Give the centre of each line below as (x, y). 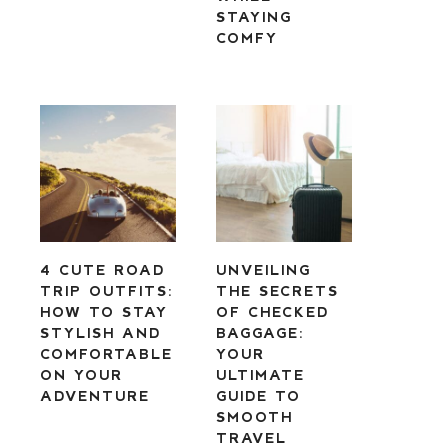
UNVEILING (263, 269)
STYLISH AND (100, 332)
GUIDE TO (258, 395)
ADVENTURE (94, 395)
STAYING (253, 17)
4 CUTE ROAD (102, 269)
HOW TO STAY (103, 311)
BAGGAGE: (260, 332)
